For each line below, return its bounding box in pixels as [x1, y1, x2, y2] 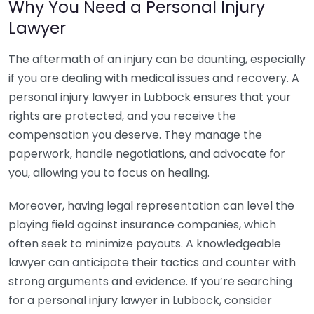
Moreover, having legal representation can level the [8, 198, 294, 214]
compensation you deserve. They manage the [8, 127, 262, 143]
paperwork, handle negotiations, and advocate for [8, 146, 285, 162]
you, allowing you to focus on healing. [8, 165, 210, 181]
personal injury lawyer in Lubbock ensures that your [8, 89, 291, 105]
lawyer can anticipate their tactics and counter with [8, 254, 296, 271]
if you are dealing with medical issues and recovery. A [8, 70, 299, 86]
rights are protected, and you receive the [8, 108, 236, 124]
